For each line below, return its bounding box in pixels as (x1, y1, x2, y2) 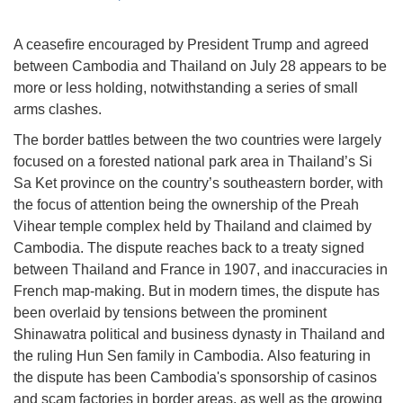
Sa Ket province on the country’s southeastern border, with (13, 175, 383, 192)
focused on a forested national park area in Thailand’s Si (13, 154, 372, 170)
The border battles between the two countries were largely (13, 132, 381, 148)
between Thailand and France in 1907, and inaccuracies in (13, 262, 388, 278)
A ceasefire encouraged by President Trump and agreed (13, 37, 369, 53)
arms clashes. (13, 102, 102, 118)
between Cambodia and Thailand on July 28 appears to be (13, 58, 387, 75)
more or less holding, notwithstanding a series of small (13, 80, 358, 96)
